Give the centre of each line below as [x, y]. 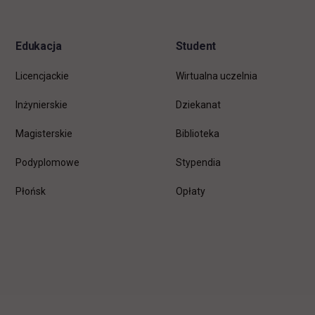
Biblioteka [197, 133]
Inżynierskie [41, 104]
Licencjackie [42, 76]
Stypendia [198, 162]
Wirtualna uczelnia [216, 76]
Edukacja [39, 46]
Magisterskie [44, 133]
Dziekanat [198, 104]
